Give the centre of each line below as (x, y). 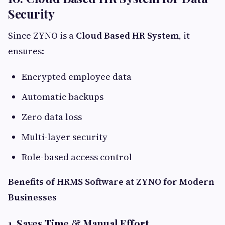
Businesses (32, 197)
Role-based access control (77, 157)
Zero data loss (52, 117)
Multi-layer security (65, 137)
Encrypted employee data (77, 77)
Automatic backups (63, 97)
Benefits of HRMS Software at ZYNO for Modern (111, 182)
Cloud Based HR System (127, 35)
